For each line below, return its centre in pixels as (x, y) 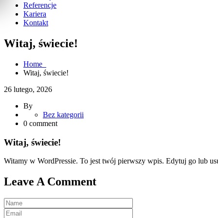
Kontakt (36, 23)
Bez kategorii (63, 114)
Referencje (40, 5)
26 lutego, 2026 (28, 89)
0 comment (40, 123)
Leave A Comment (50, 182)
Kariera (35, 14)
